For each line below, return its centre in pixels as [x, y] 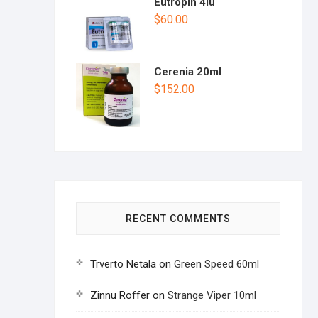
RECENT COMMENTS [178, 219]
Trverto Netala [123, 264]
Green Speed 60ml [216, 264]
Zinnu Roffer [120, 295]
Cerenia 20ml [188, 72]
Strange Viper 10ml [212, 295]
